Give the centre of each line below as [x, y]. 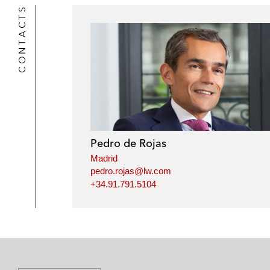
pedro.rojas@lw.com [131, 171]
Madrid [104, 158]
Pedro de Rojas [128, 143]
